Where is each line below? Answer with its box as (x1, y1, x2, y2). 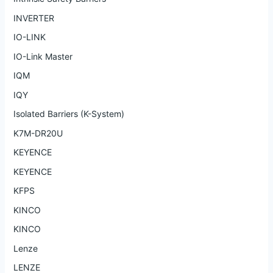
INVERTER (13, 12, 54, 23)
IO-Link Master (13, 51, 73, 62)
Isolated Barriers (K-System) (13, 108, 124, 119)
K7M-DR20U (13, 127, 63, 138)
